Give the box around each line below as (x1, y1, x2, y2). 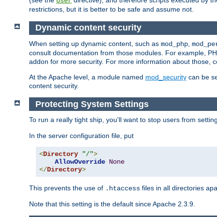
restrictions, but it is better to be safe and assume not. (29, 5, 194, 14)
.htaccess (105, 185, 140, 193)
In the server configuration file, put (29, 132, 134, 140)
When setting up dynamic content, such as (29, 39, 161, 47)
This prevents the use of (29, 184, 105, 192)
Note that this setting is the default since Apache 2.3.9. (29, 200, 195, 208)
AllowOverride (55, 158, 105, 166)
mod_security (145, 73, 186, 81)
